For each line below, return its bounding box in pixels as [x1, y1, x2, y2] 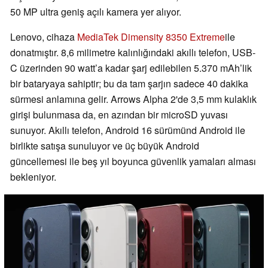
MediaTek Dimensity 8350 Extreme [77, 29, 225, 44]
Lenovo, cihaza [10, 29, 77, 44]
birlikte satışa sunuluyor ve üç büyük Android [10, 138, 199, 153]
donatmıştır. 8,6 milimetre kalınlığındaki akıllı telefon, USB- [10, 45, 255, 59]
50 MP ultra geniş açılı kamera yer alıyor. [10, 4, 181, 19]
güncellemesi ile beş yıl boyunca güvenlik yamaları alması [10, 154, 256, 168]
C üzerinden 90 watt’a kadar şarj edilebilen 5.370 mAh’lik [10, 60, 252, 75]
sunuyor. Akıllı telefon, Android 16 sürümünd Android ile [10, 123, 245, 137]
